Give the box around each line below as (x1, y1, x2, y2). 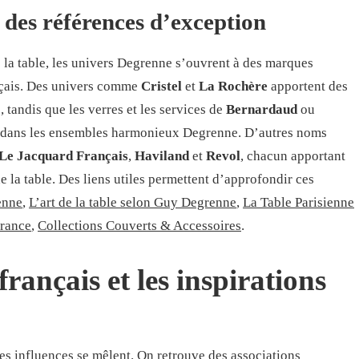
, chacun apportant (240, 148, 345, 163)
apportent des (268, 79, 348, 94)
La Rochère (199, 79, 268, 94)
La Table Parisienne (243, 195, 354, 210)
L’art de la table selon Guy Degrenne (29, 195, 236, 210)
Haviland (135, 148, 189, 163)
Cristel (141, 79, 182, 94)
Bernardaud (226, 102, 297, 117)
